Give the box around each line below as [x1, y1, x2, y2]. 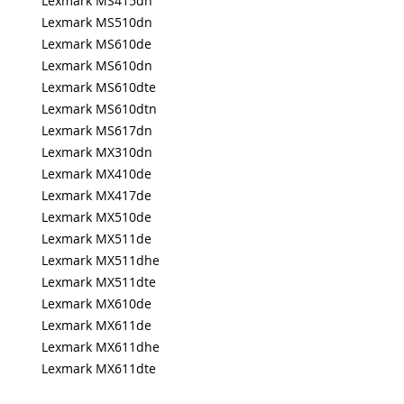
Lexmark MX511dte [41, 273, 156, 290]
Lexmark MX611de [41, 317, 151, 334]
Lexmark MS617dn [41, 122, 152, 139]
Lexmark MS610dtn [41, 100, 157, 117]
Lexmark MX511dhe [41, 252, 160, 269]
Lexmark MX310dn [41, 143, 152, 161]
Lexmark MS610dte [41, 78, 156, 96]
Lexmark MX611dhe [41, 338, 160, 355]
